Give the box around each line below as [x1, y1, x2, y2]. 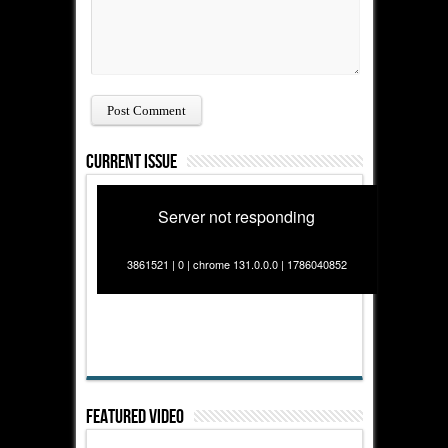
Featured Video [85, 405, 184, 430]
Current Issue [85, 150, 177, 175]
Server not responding [158, 205, 315, 229]
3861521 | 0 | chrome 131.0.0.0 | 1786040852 [126, 256, 347, 273]
